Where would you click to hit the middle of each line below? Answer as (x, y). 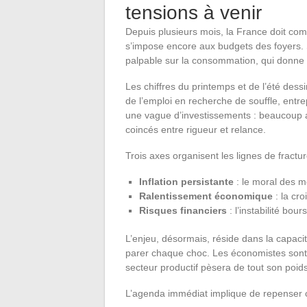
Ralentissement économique (206, 196)
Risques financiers (183, 210)
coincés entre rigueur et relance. (196, 129)
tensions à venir (194, 12)
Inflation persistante (186, 181)
